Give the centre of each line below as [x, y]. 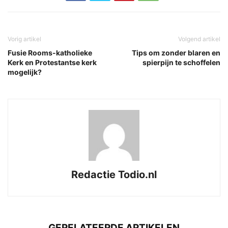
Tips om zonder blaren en [176, 52]
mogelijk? [25, 72]
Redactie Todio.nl [114, 174]
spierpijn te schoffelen [181, 62]
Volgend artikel [199, 39]
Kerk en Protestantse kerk [52, 62]
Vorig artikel [24, 39]
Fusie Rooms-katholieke [50, 52]
